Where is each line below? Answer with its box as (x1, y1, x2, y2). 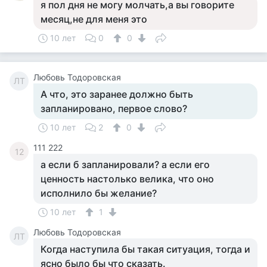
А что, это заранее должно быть (41, 88, 193, 100)
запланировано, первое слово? (41, 103, 187, 114)
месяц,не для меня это (41, 13, 147, 25)
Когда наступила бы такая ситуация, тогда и (41, 243, 250, 255)
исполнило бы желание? (41, 187, 157, 199)
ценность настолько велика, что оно (41, 173, 214, 185)
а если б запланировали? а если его (41, 159, 210, 170)
